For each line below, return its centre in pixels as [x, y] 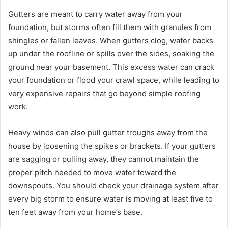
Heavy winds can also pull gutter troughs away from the [108, 133]
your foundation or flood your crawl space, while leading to [114, 80]
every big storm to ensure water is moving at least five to [110, 199]
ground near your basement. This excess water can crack [111, 67]
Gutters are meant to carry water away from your [95, 14]
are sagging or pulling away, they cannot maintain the [104, 159]
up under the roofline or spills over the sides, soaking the [111, 54]
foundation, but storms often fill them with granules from [110, 27]
